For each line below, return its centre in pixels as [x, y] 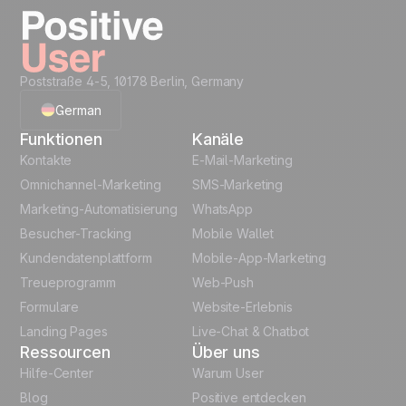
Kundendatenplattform [86, 257]
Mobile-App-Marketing [260, 257]
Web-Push [223, 282]
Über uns [226, 352]
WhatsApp [222, 208]
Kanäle [218, 139]
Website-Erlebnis [242, 306]
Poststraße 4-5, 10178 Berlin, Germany [132, 81]
